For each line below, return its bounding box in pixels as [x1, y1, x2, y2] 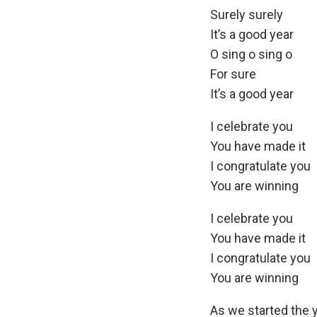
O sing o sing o [210, 46, 292, 62]
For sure [210, 66, 256, 81]
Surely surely [210, 6, 283, 22]
